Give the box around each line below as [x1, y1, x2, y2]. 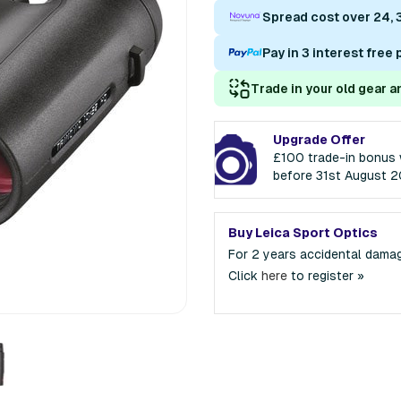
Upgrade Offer [273, 132, 365, 147]
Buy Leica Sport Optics [228, 225, 378, 240]
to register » [287, 268, 364, 283]
